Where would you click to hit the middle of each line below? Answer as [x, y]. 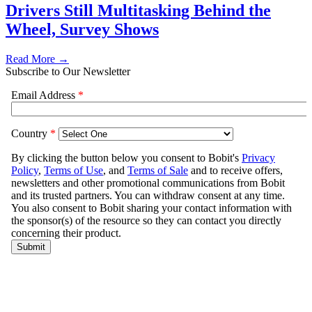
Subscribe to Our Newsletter [68, 71]
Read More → [37, 58]
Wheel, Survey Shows [82, 29]
